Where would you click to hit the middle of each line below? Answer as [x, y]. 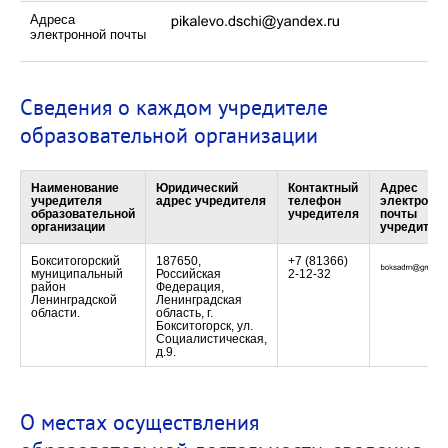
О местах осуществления [139, 421]
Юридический [197, 188]
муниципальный [77, 274]
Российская [188, 274]
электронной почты [88, 35]
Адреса [52, 20]
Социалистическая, [211, 339]
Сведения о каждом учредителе [174, 106]
